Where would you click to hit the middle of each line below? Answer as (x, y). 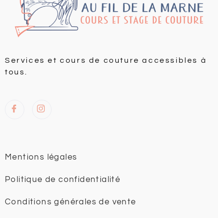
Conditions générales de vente (71, 202)
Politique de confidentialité (63, 179)
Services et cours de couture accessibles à (106, 60)
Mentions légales (41, 157)
